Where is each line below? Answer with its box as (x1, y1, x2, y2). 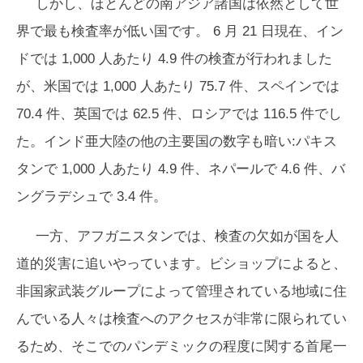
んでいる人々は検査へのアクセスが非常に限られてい (16, 311, 347, 327)
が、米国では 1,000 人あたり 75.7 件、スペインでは (16, 79, 340, 95)
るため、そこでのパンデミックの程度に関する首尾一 (16, 339, 347, 355)
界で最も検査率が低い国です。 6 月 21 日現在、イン (16, 23, 344, 40)
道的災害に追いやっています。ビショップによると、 (16, 256, 347, 272)
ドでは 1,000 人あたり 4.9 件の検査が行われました (16, 51, 332, 67)
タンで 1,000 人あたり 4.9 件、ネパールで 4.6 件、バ (16, 161, 345, 177)
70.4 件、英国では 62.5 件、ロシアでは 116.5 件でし (16, 106, 342, 122)
